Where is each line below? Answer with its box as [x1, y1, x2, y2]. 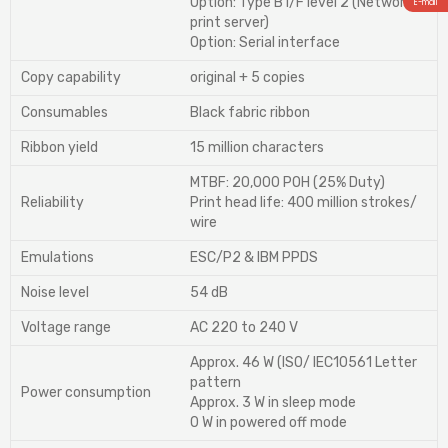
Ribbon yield [21, 139, 98, 157]
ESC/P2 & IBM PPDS [190, 249, 318, 267]
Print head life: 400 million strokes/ [190, 194, 417, 212]
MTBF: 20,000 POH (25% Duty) [190, 174, 385, 192]
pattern [190, 374, 241, 392]
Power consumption [21, 384, 151, 402]
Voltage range [21, 319, 111, 337]
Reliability [21, 194, 84, 212]
